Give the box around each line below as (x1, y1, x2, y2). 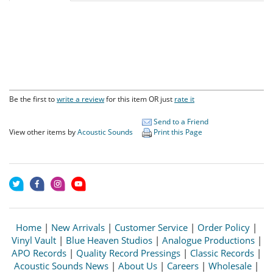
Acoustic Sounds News (14, 259, 108, 272)
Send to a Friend (152, 116, 208, 127)
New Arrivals (51, 221, 105, 233)
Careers (167, 259, 199, 272)
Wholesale (208, 259, 252, 272)
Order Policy (197, 221, 250, 233)
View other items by (9, 126, 77, 137)
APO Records (12, 246, 66, 259)
